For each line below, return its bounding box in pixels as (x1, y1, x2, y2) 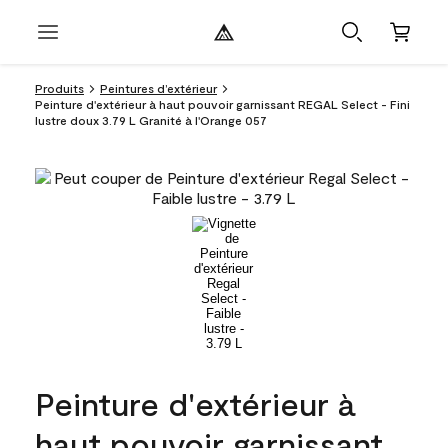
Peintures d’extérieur (100, 81, 217, 95)
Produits (35, 81, 84, 95)
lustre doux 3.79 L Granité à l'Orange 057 (35, 113, 267, 127)
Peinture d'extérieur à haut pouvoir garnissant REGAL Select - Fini (35, 97, 410, 111)
